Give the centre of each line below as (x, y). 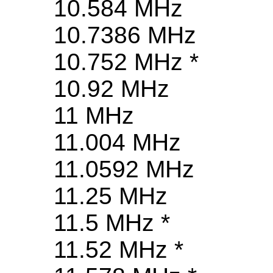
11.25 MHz (111, 196)
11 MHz (94, 116)
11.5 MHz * (112, 223)
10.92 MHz (112, 89)
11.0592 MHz (124, 169)
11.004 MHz (117, 143)
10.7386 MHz (125, 35)
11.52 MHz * (119, 250)
